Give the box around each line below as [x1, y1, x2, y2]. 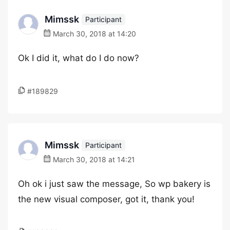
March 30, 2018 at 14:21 [51, 155, 135, 164]
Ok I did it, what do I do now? [18, 53, 139, 63]
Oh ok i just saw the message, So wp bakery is [18, 179, 210, 189]
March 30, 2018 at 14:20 [51, 29, 136, 38]
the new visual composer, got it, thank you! [18, 194, 195, 204]
